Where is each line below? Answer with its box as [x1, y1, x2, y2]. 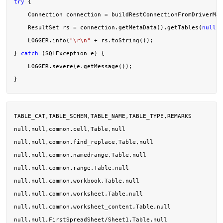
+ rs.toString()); [91, 36, 153, 44]
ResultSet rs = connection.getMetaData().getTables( [14, 23, 202, 31]
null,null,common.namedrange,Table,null [14, 151, 146, 158]
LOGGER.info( [14, 36, 70, 44]
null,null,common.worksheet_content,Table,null [14, 203, 171, 210]
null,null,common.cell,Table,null [14, 125, 125, 132]
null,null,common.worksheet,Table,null [14, 190, 143, 197]
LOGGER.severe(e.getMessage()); [14, 62, 132, 70]
